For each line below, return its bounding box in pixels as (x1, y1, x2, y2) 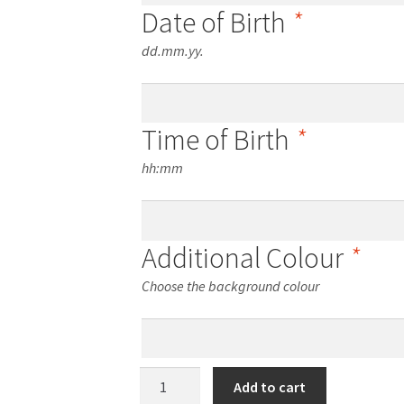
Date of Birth (141, 5, 291, 41)
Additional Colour (141, 239, 349, 276)
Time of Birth (141, 122, 295, 159)
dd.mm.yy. (141, 41, 204, 60)
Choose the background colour (141, 276, 319, 295)
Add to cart (234, 378, 307, 397)
